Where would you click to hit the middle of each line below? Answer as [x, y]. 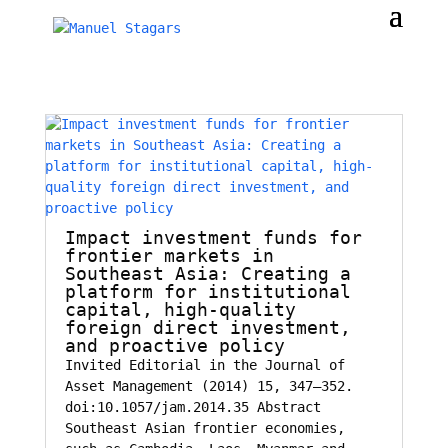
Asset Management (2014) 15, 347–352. [208, 386]
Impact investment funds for [213, 237]
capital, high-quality [180, 309]
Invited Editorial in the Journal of [204, 365]
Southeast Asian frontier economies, [204, 428]
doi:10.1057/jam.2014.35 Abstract [192, 407]
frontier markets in [169, 255]
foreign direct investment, [207, 327]
